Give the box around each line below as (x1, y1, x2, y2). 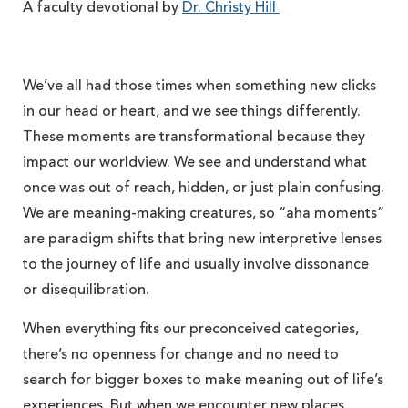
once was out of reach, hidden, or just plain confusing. (23, 180, 384, 196)
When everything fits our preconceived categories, (23, 321, 359, 337)
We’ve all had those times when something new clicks (23, 78, 376, 94)
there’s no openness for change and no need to (23, 347, 339, 362)
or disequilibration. (23, 282, 153, 298)
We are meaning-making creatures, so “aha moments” (23, 206, 384, 221)
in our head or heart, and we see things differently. (23, 104, 361, 119)
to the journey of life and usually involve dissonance (23, 257, 369, 272)
